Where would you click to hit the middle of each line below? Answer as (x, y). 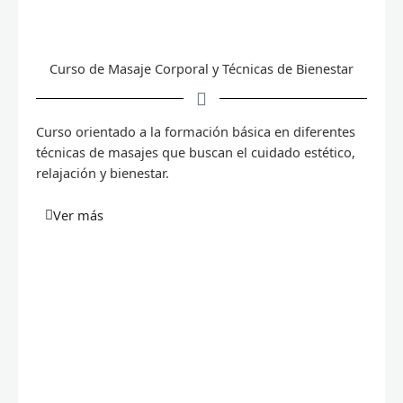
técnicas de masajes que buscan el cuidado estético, (196, 152)
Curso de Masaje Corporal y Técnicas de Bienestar (201, 68)
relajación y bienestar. (103, 172)
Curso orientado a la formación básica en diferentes (196, 131)
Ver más (78, 215)
